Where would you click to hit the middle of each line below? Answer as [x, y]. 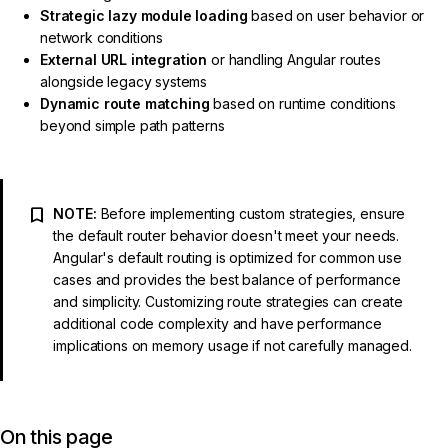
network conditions [102, 37]
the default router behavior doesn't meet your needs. [226, 235]
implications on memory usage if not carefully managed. [232, 345]
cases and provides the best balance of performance [227, 279]
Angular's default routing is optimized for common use [227, 257]
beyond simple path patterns [132, 125]
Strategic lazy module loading [144, 15]
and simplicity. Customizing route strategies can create [228, 301]
